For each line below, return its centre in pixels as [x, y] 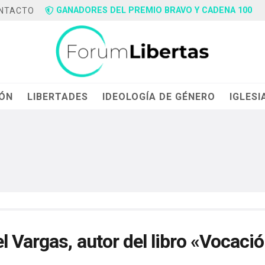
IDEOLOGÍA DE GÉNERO [159, 96]
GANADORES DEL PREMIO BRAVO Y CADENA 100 [154, 10]
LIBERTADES [58, 96]
